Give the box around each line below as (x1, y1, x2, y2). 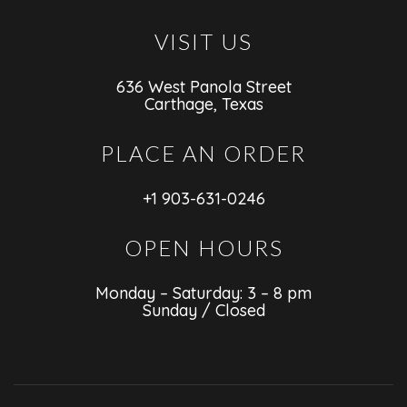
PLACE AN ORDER (101, 140, 306, 166)
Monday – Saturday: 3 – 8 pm (95, 283, 312, 303)
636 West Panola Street (115, 76, 292, 97)
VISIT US (154, 28, 253, 55)
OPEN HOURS (124, 234, 283, 261)
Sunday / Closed (142, 300, 265, 321)
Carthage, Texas (144, 94, 263, 114)
